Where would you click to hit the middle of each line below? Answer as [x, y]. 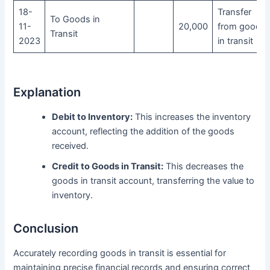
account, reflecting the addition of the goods [143, 132]
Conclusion [46, 229]
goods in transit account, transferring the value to [153, 181]
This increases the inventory [192, 117]
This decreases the [204, 167]
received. [71, 146]
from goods [241, 27]
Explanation [47, 93]
